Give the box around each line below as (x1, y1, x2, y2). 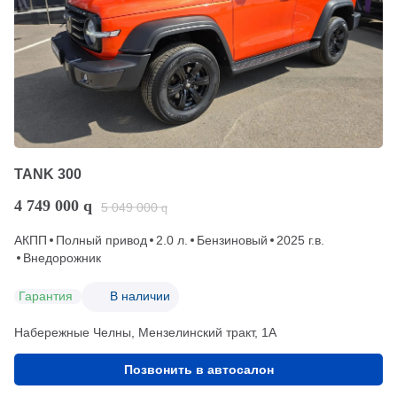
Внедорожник (23, 250, 101, 265)
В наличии (110, 289, 170, 304)
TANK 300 (14, 166, 82, 182)
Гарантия (19, 289, 73, 304)
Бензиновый (197, 232, 268, 247)
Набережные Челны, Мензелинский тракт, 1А (14, 324, 276, 339)
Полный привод (56, 232, 147, 247)
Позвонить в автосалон (123, 362, 274, 377)
